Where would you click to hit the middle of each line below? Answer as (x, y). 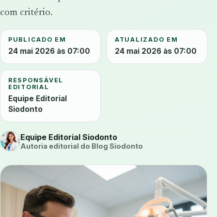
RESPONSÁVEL (36, 80)
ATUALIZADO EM (147, 40)
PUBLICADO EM (37, 40)
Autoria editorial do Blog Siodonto (82, 146)
